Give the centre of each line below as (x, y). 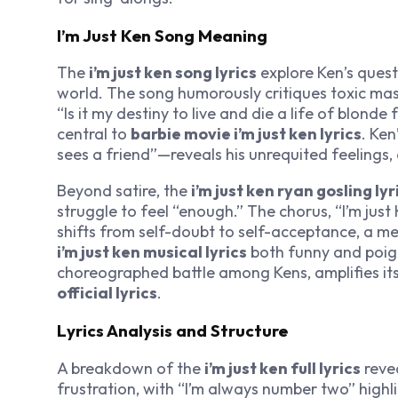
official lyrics (107, 293)
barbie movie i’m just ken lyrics (246, 134)
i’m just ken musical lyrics (152, 252)
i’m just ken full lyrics (283, 368)
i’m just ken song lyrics (173, 73)
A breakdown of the (131, 368)
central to (94, 134)
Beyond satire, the (124, 191)
